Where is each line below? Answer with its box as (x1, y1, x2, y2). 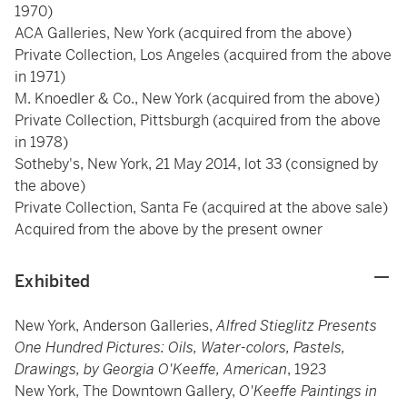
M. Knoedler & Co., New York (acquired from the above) (15, 89, 380, 108)
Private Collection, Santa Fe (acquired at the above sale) (15, 198, 388, 217)
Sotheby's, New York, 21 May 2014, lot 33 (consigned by (15, 154, 378, 174)
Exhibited (15, 271, 91, 292)
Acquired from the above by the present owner (15, 220, 323, 239)
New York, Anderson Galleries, (15, 316, 216, 335)
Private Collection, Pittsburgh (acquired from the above (15, 111, 381, 130)
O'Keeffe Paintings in (239, 382, 377, 401)
